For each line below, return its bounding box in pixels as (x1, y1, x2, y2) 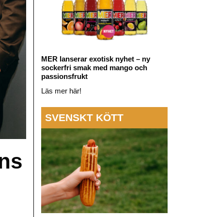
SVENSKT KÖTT (45, 111, 124, 123)
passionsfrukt (41, 72, 88, 81)
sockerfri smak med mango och (41, 63, 147, 72)
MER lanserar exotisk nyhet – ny (41, 55, 150, 63)
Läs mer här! (41, 87, 81, 95)
